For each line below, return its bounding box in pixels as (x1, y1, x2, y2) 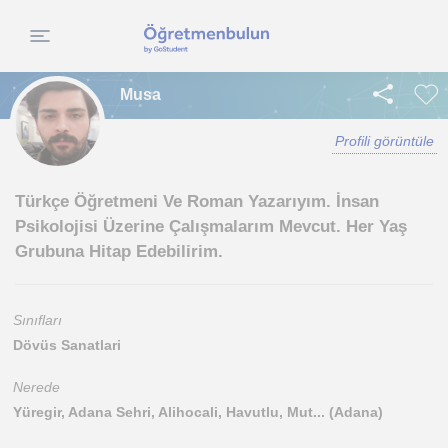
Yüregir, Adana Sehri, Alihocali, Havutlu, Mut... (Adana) (13, 404, 383, 420)
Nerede (13, 379, 60, 395)
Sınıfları (13, 312, 62, 328)
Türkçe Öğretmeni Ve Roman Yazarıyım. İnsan (15, 192, 379, 211)
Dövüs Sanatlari (13, 337, 121, 353)
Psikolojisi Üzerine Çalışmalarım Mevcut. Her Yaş (15, 217, 407, 236)
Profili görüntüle (335, 133, 434, 149)
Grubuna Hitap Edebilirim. (15, 242, 223, 261)
